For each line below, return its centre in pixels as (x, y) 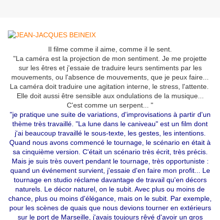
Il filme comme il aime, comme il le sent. (110, 49)
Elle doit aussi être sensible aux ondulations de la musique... (110, 96)
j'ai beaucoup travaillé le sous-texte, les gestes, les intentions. (110, 133)
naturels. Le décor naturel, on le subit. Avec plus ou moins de (110, 189)
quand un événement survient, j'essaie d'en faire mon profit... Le (110, 171)
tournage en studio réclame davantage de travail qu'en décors (110, 180)
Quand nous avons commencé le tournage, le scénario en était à (110, 143)
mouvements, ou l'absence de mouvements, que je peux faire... (110, 77)
